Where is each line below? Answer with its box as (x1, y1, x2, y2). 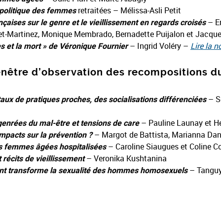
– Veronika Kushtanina (84, 153, 167, 164)
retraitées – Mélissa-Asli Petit (78, 5, 181, 16)
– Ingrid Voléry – (128, 40, 190, 51)
